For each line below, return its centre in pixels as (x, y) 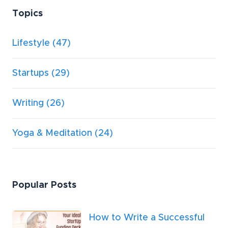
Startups (31, 74)
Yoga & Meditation (52, 134)
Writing (28, 104)
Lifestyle (31, 44)
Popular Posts (44, 186)
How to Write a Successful (147, 218)
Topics (27, 14)
